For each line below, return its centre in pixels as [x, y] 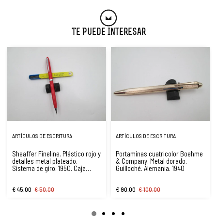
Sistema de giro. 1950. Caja [49, 168]
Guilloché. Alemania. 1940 [150, 168]
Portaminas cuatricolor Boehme [159, 154]
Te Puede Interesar [108, 32]
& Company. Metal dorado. [151, 161]
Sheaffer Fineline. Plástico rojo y [56, 154]
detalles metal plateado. [45, 161]
